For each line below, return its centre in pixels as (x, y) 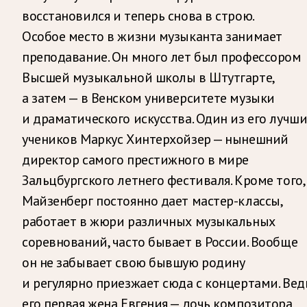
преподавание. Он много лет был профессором (162, 57)
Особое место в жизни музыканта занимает (152, 36)
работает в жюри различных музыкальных (149, 221)
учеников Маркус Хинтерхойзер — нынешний (155, 139)
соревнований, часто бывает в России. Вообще (160, 242)
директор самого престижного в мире (136, 159)
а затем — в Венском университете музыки (148, 98)
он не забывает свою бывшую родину (134, 262)
